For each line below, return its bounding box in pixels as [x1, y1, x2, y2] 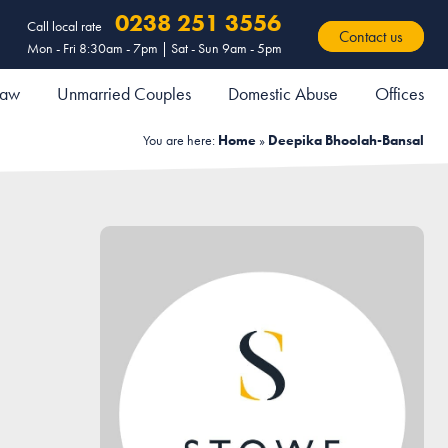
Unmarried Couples [57, 82, 191, 105]
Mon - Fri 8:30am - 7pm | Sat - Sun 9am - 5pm [27, 39, 282, 57]
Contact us [339, 25, 403, 47]
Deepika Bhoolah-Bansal [268, 131, 424, 149]
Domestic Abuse [228, 82, 338, 105]
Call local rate [27, 17, 102, 35]
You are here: [143, 131, 218, 149]
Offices [375, 82, 424, 105]
